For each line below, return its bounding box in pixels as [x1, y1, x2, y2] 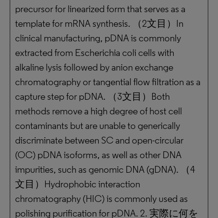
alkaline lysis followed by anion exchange [15, 61, 173, 73]
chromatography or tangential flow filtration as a [15, 76, 200, 88]
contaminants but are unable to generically [15, 120, 180, 131]
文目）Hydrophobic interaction [15, 178, 140, 190]
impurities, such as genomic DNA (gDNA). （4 [15, 163, 195, 175]
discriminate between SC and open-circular [15, 134, 183, 146]
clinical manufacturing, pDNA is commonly [15, 32, 181, 44]
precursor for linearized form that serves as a [15, 3, 185, 15]
